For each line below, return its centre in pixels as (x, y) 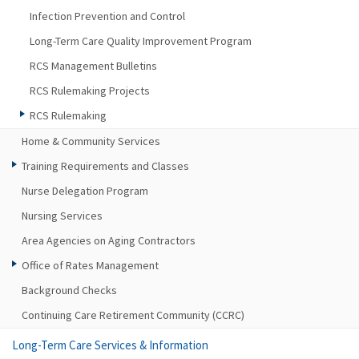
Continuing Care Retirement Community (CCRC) (133, 315)
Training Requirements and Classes (105, 166)
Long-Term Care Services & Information (110, 345)
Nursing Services (62, 216)
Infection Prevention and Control (107, 16)
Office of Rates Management (90, 265)
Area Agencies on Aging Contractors (109, 240)
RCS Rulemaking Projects (90, 91)
